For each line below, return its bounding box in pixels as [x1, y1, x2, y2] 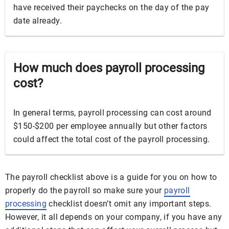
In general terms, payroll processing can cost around [13, 108, 212, 118]
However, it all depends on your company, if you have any [5, 212, 222, 222]
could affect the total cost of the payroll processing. [13, 134, 210, 144]
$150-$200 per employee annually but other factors [13, 121, 208, 131]
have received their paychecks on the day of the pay [13, 3, 210, 12]
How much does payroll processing [13, 61, 204, 75]
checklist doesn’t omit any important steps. [47, 199, 212, 209]
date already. [13, 16, 62, 26]
